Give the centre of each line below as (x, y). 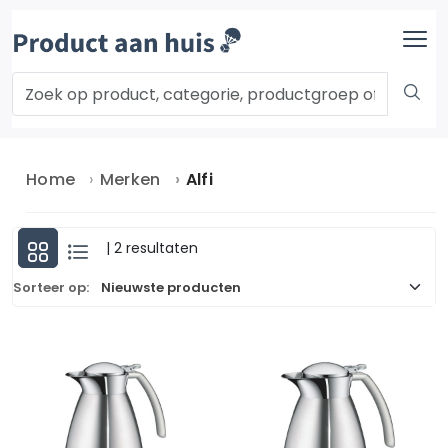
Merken (130, 179)
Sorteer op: (51, 287)
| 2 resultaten (152, 247)
